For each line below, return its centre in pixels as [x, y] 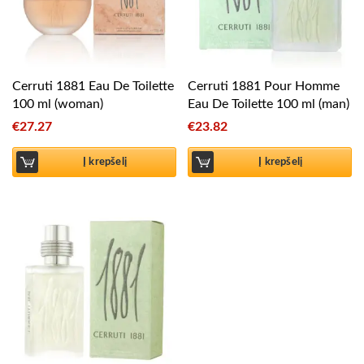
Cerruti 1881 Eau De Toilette [93, 87]
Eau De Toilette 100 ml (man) [269, 104]
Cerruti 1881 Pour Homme [264, 87]
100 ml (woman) [58, 104]
